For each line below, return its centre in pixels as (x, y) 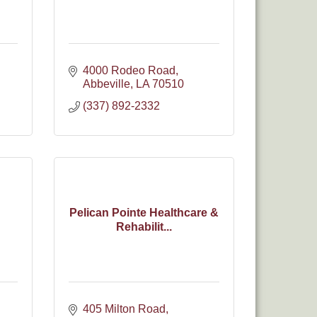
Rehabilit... (144, 226)
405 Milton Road (124, 309)
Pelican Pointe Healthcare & (144, 212)
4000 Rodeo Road (129, 70)
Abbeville (106, 84)
